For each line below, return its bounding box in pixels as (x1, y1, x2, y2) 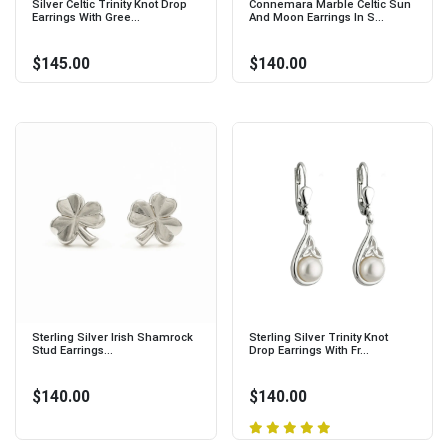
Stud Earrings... (32, 343, 113, 357)
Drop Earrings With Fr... (248, 343, 369, 357)
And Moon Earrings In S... (248, 11, 384, 25)
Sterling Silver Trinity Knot (248, 330, 388, 344)
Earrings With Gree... (32, 11, 140, 25)
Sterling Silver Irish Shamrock (32, 330, 193, 344)
